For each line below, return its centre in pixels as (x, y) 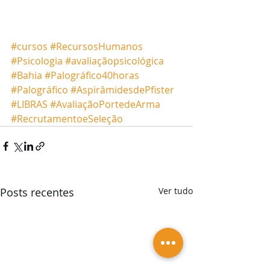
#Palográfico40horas (92, 75)
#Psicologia (37, 61)
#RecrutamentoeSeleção (67, 118)
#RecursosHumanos (96, 46)
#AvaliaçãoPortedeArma (105, 104)
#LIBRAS (29, 104)
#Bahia (27, 75)
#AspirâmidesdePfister (122, 89)
